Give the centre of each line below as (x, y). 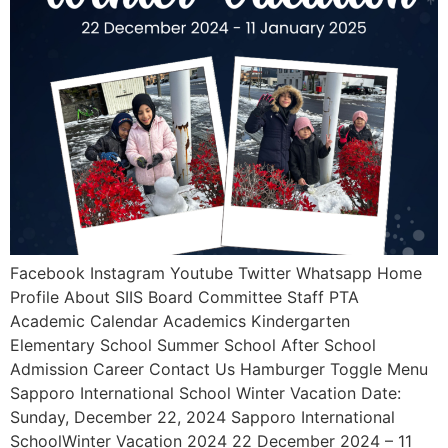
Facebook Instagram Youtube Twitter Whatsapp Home (216, 273)
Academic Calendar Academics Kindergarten (180, 321)
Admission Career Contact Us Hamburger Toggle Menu (219, 369)
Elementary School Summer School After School (193, 345)
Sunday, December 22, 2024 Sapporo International (202, 417)
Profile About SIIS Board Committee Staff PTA (184, 297)
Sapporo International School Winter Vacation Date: (205, 393)
